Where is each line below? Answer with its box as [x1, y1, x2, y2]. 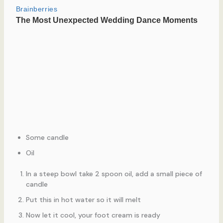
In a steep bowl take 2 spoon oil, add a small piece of [25, 169, 202, 178]
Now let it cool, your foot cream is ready [25, 210, 160, 220]
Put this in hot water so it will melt [25, 195, 141, 204]
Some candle [25, 132, 69, 142]
